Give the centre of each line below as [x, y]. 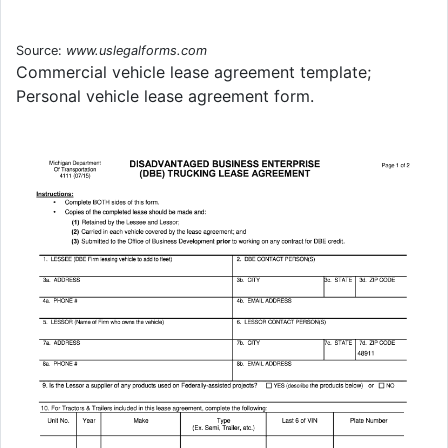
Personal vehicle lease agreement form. [165, 96]
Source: [41, 51]
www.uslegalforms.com [136, 51]
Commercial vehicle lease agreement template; [193, 72]
